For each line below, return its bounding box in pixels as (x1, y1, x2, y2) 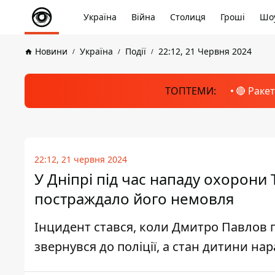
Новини (35, 45, 68, 57)
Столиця (170, 11, 206, 23)
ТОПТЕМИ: (165, 84, 216, 98)
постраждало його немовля (34, 188, 234, 209)
